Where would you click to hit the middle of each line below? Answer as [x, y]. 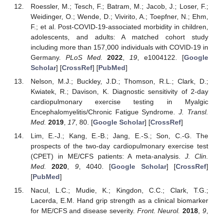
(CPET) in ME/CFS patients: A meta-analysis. [108, 156]
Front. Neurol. [159, 211]
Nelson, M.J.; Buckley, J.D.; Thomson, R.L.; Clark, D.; [119, 81]
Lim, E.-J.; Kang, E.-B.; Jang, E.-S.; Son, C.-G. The [119, 136]
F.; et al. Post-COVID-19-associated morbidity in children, [119, 27]
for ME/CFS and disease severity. [84, 211]
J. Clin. [197, 156]
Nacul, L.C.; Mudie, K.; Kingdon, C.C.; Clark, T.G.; [119, 191]
